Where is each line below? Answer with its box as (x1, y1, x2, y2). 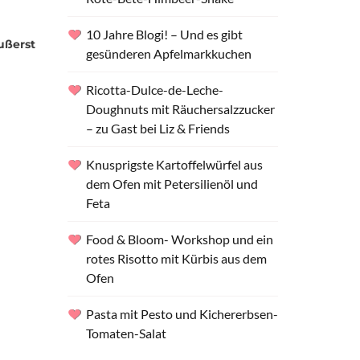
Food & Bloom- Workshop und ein (85, 231, 273, 247)
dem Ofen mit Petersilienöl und (85, 176, 258, 191)
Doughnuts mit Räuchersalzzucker (85, 101, 275, 117)
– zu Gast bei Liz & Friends (85, 121, 230, 136)
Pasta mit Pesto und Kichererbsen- (85, 306, 278, 321)
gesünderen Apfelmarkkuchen (85, 46, 252, 61)
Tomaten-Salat (85, 325, 166, 341)
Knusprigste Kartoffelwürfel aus (85, 157, 263, 172)
